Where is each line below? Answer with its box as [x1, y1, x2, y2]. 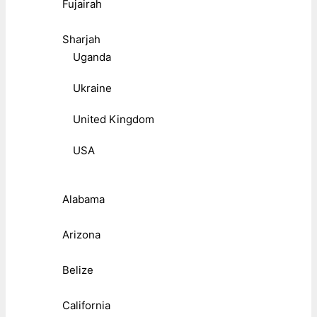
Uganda [73, 50, 111, 64]
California [62, 299, 110, 313]
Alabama [62, 192, 105, 207]
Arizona [62, 228, 100, 242]
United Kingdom [73, 113, 154, 127]
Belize [62, 263, 93, 277]
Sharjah [62, 33, 100, 47]
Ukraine [73, 81, 112, 96]
